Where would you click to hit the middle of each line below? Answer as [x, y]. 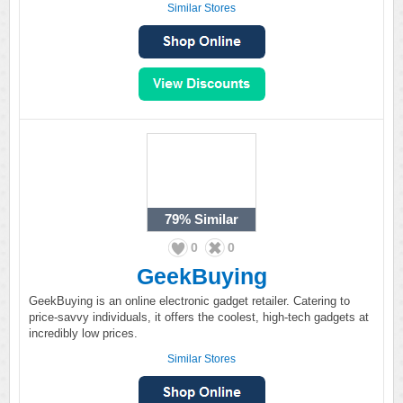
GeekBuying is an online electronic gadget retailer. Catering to [189, 301]
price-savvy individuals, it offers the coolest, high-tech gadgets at [199, 317]
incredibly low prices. [83, 333]
